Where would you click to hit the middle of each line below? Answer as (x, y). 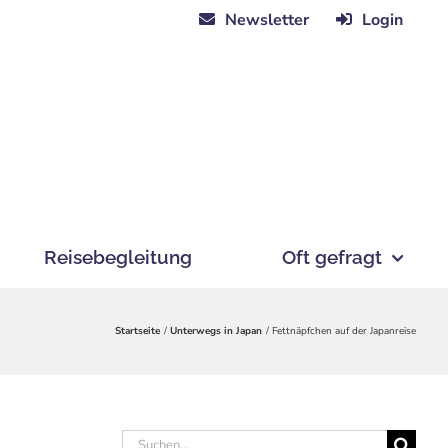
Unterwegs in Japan (216, 331)
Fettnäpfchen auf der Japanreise (344, 331)
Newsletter (267, 19)
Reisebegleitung (118, 256)
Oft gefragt (332, 256)
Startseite (137, 331)
